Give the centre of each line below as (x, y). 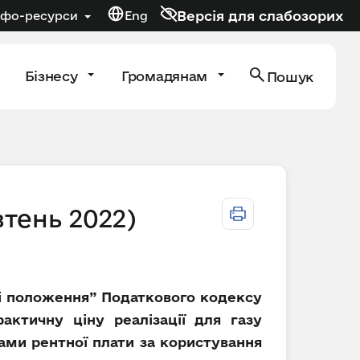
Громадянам (166, 76)
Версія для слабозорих (260, 15)
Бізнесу (53, 76)
